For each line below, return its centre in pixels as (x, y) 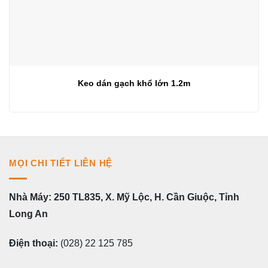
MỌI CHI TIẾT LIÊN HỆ (61, 163)
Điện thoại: (33, 243)
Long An (30, 214)
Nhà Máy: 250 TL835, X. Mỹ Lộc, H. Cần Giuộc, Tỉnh (124, 197)
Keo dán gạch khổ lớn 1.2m (134, 83)
